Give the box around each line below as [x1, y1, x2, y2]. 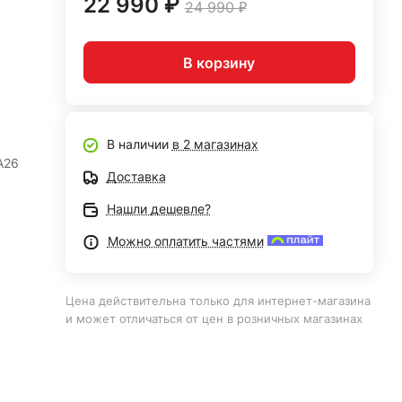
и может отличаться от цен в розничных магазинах [65, 311, 363, 326]
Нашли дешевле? [106, 201, 211, 216]
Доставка [106, 169, 166, 184]
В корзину [183, 53, 256, 72]
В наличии [106, 136, 172, 152]
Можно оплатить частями [107, 233, 264, 249]
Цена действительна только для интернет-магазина [65, 293, 371, 308]
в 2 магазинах [171, 136, 258, 152]
